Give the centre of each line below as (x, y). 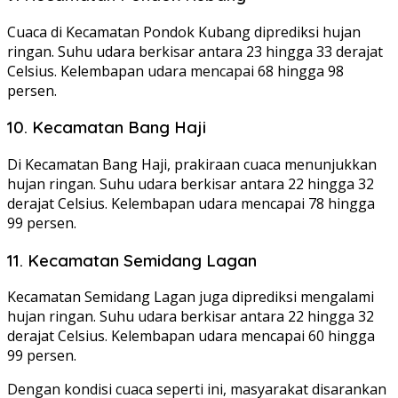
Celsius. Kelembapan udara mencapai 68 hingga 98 (175, 71)
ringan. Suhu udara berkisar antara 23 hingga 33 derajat (195, 51)
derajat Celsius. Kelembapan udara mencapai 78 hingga (191, 203)
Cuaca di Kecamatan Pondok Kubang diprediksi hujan (184, 32)
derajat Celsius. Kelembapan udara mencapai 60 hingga (191, 336)
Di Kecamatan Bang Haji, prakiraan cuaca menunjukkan (192, 164)
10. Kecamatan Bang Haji (107, 127)
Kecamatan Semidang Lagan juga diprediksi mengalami (191, 297)
